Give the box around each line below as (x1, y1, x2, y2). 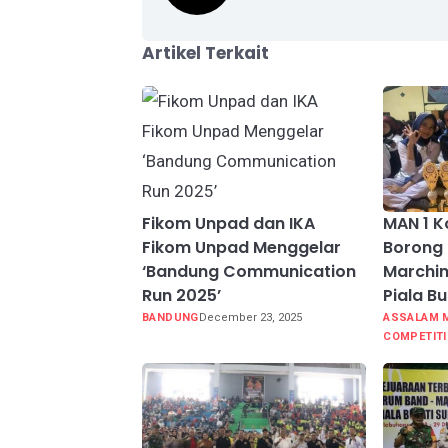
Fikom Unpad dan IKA (142, 212, 315, 236)
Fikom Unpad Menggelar (142, 236, 341, 260)
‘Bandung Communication (142, 260, 356, 284)
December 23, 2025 (198, 311, 302, 325)
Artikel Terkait (142, 41, 269, 65)
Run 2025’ (142, 284, 221, 308)
